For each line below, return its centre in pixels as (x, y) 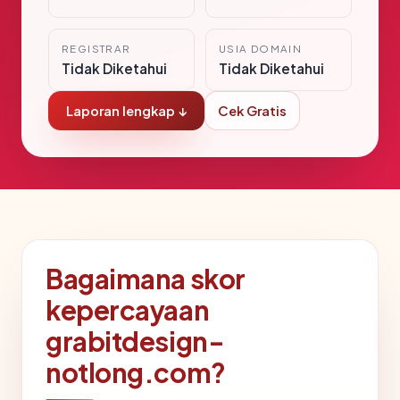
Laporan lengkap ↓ (126, 111)
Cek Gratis (252, 111)
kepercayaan (128, 310)
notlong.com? (136, 373)
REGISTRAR (96, 49)
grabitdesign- (135, 342)
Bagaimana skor (146, 279)
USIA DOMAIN (261, 49)
